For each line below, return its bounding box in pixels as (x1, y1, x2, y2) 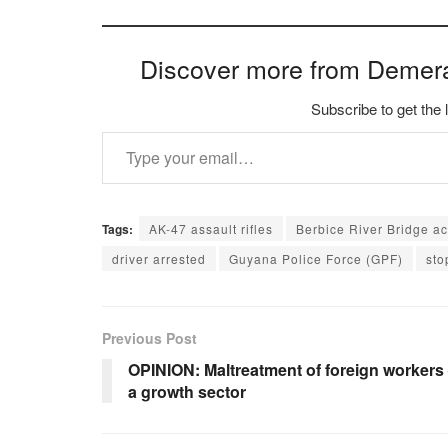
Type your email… (101, 118, 156, 142)
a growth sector (128, 379, 246, 403)
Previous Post (102, 327, 197, 348)
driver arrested (112, 249, 206, 267)
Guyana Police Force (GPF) (229, 249, 403, 267)
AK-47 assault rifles (149, 219, 273, 237)
